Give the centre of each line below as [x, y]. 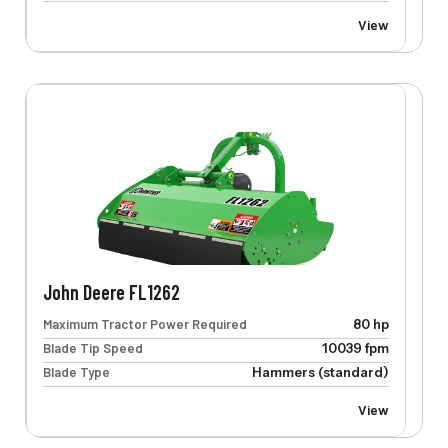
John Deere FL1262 [111, 292]
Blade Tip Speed [92, 348]
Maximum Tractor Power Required [144, 324]
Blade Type [76, 372]
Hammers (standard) [320, 372]
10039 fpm [355, 348]
